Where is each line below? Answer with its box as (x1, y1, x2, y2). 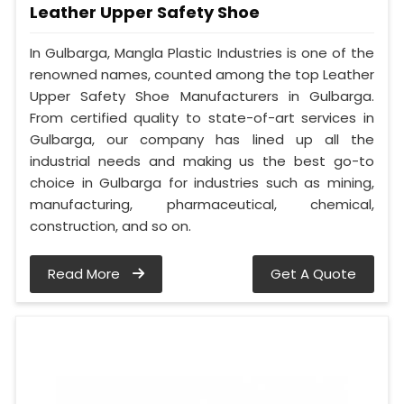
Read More (48, 263, 124, 283)
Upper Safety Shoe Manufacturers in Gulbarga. (30, 86, 374, 106)
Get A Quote (271, 263, 356, 283)
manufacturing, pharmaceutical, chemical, (30, 194, 374, 214)
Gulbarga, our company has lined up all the (30, 129, 374, 149)
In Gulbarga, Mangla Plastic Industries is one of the (30, 42, 374, 62)
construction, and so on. (30, 216, 191, 235)
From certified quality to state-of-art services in (30, 107, 374, 127)
